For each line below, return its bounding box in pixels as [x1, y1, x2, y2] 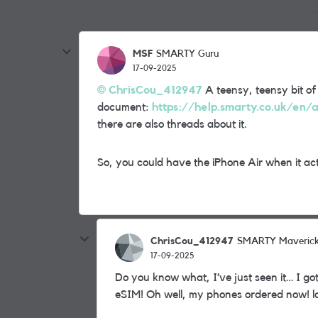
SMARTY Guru [156, 49, 219, 59]
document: [97, 102, 152, 113]
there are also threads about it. [97, 119, 247, 130]
